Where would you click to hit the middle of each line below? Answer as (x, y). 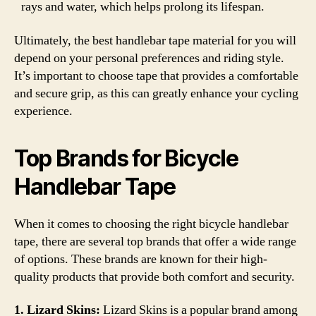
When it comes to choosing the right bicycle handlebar (151, 224)
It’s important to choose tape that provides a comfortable (156, 75)
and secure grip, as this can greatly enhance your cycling (156, 93)
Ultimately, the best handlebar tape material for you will (155, 40)
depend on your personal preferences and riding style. (149, 58)
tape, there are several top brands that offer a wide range (155, 241)
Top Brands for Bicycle (126, 158)
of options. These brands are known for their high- (141, 259)
